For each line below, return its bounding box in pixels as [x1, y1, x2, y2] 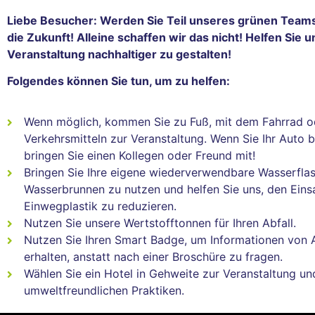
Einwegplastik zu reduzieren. [23, 199, 176, 214]
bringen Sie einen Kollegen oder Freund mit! [23, 148, 255, 163]
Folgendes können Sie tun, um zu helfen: [7, 74, 230, 89]
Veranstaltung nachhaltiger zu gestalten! [7, 46, 231, 61]
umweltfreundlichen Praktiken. [23, 283, 184, 298]
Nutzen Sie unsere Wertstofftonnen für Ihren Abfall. [23, 216, 296, 231]
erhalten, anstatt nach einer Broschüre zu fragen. [23, 250, 283, 264]
